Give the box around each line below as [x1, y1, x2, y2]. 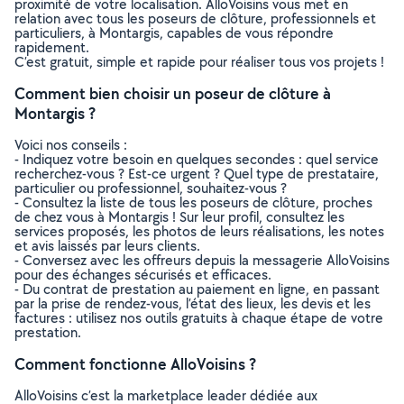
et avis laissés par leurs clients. [14, 236, 200, 255]
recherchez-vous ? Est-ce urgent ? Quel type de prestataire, [14, 164, 379, 183]
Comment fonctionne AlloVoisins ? [14, 353, 256, 374]
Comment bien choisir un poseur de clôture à [14, 83, 331, 104]
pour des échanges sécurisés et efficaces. [14, 265, 271, 284]
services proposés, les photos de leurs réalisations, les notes [14, 222, 384, 241]
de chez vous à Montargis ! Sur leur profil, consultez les [14, 207, 344, 226]
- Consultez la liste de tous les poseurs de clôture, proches [14, 193, 372, 212]
